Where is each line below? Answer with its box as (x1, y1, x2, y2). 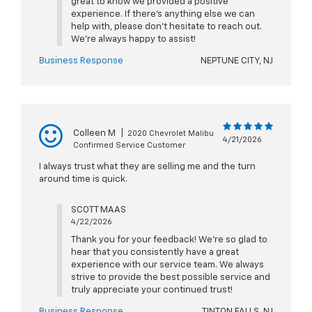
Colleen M (73, 129, 116, 139)
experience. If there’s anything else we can (70, 10, 255, 19)
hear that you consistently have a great (70, 248, 239, 258)
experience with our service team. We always (70, 260, 264, 270)
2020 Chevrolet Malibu (127, 130, 214, 138)
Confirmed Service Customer (73, 141, 185, 150)
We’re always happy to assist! (70, 35, 196, 45)
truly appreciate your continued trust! (70, 286, 233, 295)
